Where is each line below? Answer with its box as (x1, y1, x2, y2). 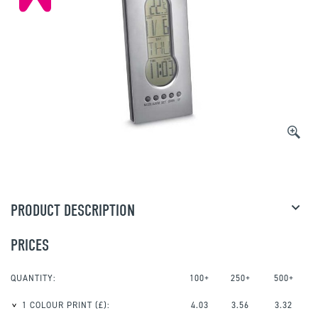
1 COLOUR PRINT (22, 300, 92, 312)
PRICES (11, 236, 49, 256)
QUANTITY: (11, 273, 56, 285)
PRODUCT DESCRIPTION (11, 201, 135, 221)
